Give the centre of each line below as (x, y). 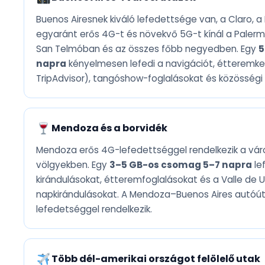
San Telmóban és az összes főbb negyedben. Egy (147, 49)
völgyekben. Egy (73, 165)
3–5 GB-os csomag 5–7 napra (181, 165)
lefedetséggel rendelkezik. (94, 209)
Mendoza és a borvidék (109, 128)
